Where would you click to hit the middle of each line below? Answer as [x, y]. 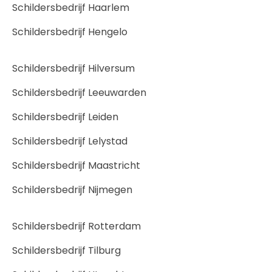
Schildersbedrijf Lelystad [70, 141]
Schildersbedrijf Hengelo [70, 32]
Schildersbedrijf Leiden [65, 117]
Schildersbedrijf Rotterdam [76, 226]
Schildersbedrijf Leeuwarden [79, 92]
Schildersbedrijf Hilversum [73, 68]
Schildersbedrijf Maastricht [76, 165]
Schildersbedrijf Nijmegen [72, 189]
